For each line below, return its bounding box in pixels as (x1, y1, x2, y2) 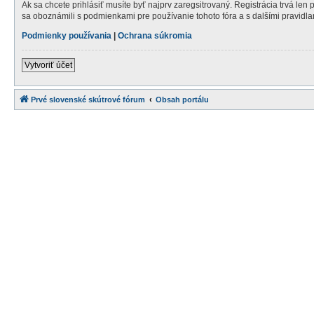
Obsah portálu (156, 95, 209, 104)
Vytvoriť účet (25, 60, 72, 70)
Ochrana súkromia (118, 30, 192, 41)
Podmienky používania (22, 30, 111, 41)
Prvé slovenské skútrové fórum (31, 95, 145, 104)
